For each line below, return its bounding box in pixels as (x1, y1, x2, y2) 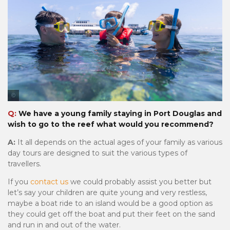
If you (8, 177, 30, 187)
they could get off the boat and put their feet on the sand (8, 209, 215, 219)
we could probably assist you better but (68, 177, 212, 187)
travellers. (8, 159, 41, 169)
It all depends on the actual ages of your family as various (17, 138, 222, 147)
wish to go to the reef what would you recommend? (8, 120, 216, 129)
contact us (30, 177, 68, 187)
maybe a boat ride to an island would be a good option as (8, 199, 213, 208)
